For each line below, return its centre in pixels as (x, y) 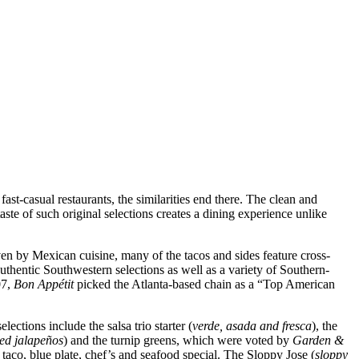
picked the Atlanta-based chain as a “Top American (204, 284)
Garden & (318, 340)
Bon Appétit (44, 284)
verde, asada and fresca (252, 325)
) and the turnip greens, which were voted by (178, 340)
